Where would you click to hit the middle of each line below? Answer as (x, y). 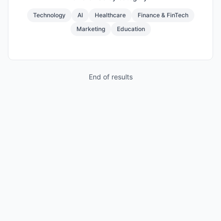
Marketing (91, 29)
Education (131, 29)
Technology (49, 15)
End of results (110, 77)
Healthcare (110, 15)
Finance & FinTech (163, 15)
